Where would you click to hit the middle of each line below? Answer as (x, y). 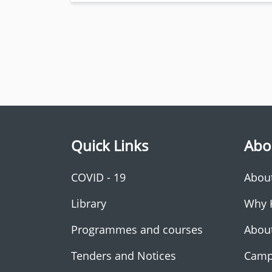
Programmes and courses (137, 229)
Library (89, 203)
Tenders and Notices (124, 256)
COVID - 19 (98, 177)
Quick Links (110, 145)
